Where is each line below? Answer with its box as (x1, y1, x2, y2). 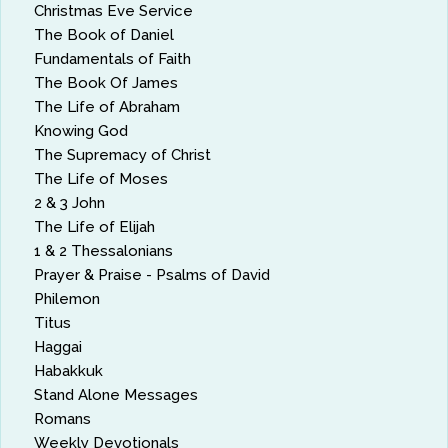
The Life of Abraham (34, 97, 181, 116)
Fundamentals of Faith (34, 49, 192, 68)
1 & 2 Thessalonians (34, 241, 174, 260)
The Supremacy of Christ (34, 145, 212, 164)
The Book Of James (34, 73, 179, 92)
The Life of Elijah (34, 217, 156, 236)
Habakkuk (34, 361, 104, 380)
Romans (34, 409, 92, 428)
